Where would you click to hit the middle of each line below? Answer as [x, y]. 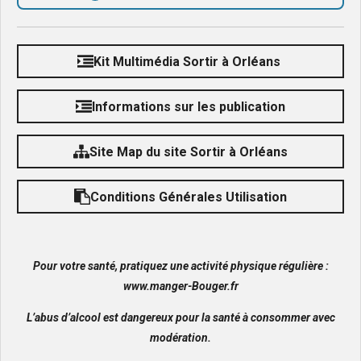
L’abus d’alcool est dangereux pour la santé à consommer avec [180, 317]
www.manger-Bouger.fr [180, 286]
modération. [180, 338]
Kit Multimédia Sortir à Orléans [189, 61]
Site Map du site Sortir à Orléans [189, 151]
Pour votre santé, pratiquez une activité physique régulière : [180, 266]
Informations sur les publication [189, 106]
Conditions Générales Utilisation [189, 197]
